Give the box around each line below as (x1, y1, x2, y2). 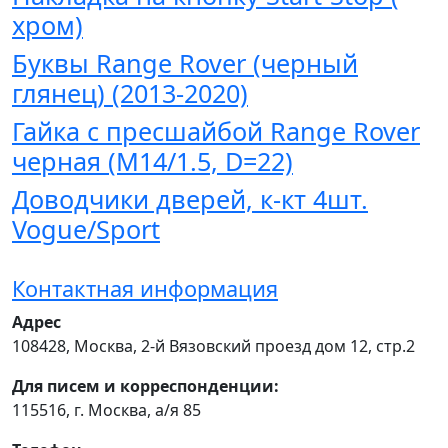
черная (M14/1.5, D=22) (12, 144, 293, 178)
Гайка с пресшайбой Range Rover (12, 114, 420, 148)
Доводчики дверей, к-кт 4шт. (12, 182, 368, 216)
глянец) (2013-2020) (12, 76, 248, 110)
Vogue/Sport (12, 212, 160, 246)
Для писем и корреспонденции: (12, 375, 279, 397)
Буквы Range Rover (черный (12, 46, 358, 80)
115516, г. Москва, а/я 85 (12, 399, 201, 421)
